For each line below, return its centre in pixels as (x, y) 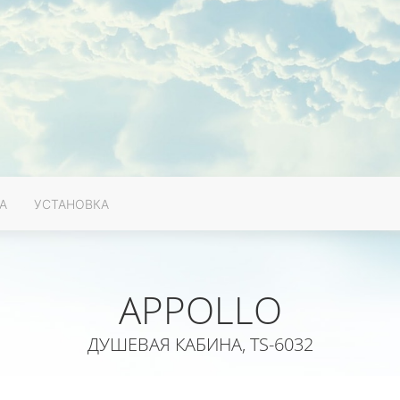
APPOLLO (200, 309)
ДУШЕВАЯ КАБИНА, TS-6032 (200, 344)
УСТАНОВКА (71, 204)
